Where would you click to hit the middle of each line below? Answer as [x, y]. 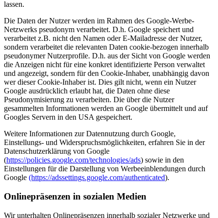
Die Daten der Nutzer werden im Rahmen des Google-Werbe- [99, 21]
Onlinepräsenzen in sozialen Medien [75, 196]
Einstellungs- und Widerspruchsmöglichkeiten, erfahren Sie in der [104, 143]
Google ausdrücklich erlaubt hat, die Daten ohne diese [87, 91]
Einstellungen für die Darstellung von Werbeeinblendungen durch [105, 169]
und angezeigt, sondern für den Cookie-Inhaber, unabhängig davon [107, 73]
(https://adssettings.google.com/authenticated [97, 178]
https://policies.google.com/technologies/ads [73, 160]
